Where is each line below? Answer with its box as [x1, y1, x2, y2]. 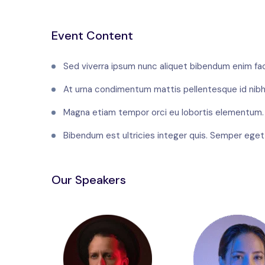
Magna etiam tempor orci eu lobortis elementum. [63, 106, 264, 119]
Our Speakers [51, 172, 126, 188]
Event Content [51, 28, 133, 44]
